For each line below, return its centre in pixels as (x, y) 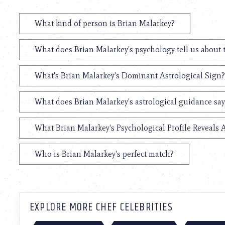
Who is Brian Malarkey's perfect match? (104, 154)
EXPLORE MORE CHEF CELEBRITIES (101, 208)
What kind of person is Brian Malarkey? (105, 24)
